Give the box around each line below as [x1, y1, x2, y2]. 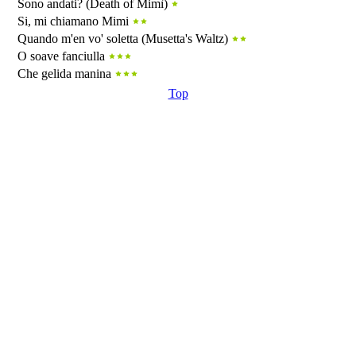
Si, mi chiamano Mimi [17, 14, 132, 28]
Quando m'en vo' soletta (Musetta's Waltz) [17, 32, 231, 45]
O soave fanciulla [17, 49, 108, 63]
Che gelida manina [17, 67, 114, 80]
